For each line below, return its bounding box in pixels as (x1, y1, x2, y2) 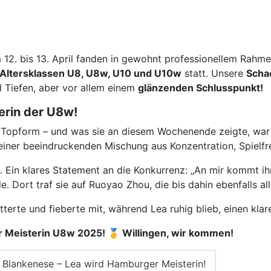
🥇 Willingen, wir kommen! (108, 227, 233, 240)
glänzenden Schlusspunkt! (138, 82, 263, 94)
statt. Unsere (181, 67, 246, 80)
